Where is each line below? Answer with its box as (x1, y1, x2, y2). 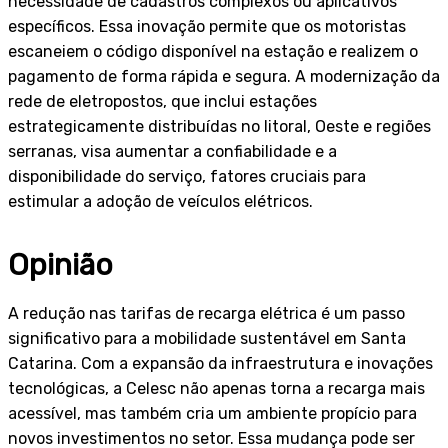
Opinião (8, 246, 113, 283)
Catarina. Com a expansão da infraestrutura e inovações (8, 353, 433, 373)
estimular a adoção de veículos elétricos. (8, 191, 313, 211)
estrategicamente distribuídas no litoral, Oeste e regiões (8, 116, 431, 136)
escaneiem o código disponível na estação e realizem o (8, 41, 418, 61)
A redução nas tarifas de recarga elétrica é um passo (8, 303, 405, 323)
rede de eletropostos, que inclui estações (8, 91, 317, 111)
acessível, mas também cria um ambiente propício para (8, 403, 417, 423)
